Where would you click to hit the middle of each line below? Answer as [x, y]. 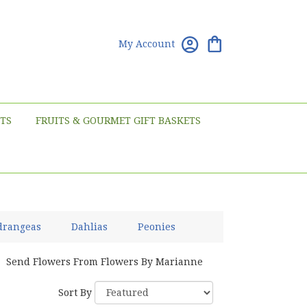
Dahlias [89, 226]
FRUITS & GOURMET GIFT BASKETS [119, 121]
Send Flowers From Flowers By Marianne [105, 261]
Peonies [157, 226]
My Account [146, 44]
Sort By [75, 292]
